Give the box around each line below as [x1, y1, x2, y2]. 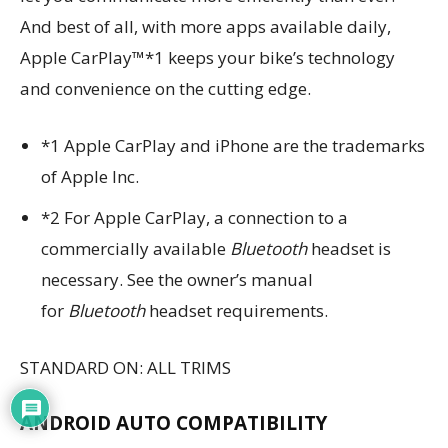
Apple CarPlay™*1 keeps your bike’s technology [20, 45, 395, 69]
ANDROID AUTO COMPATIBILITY [20, 409, 327, 436]
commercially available [41, 236, 230, 260]
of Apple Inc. [41, 164, 139, 188]
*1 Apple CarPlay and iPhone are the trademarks [41, 133, 425, 157]
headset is [307, 236, 391, 260]
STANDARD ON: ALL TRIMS [20, 355, 231, 379]
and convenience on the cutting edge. [20, 76, 311, 100]
